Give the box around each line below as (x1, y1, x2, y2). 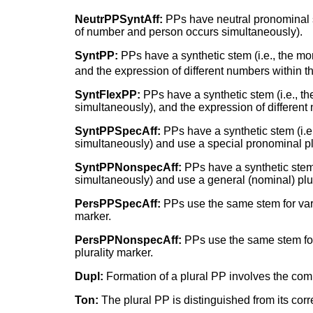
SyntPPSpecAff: (75, 125, 161, 138)
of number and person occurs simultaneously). (75, 26, 303, 38)
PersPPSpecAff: (75, 198, 161, 210)
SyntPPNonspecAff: (75, 161, 182, 174)
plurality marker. (75, 247, 154, 259)
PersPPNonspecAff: (75, 234, 182, 247)
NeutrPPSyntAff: (75, 13, 163, 26)
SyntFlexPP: (75, 89, 141, 101)
